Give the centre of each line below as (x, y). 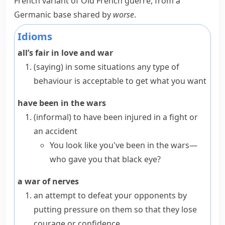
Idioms (35, 36)
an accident (55, 131)
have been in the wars (62, 103)
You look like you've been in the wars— (124, 145)
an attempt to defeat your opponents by (110, 195)
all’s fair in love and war (65, 53)
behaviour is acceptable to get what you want (120, 81)
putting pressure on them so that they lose (115, 209)
